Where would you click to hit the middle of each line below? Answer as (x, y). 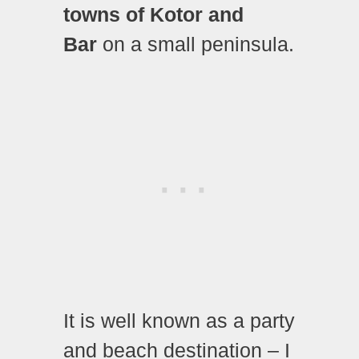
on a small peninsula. (196, 44)
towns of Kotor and (153, 15)
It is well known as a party (179, 320)
